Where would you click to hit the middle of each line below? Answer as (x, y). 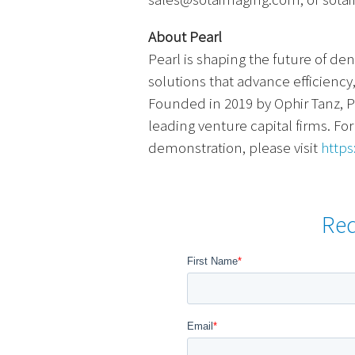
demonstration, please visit (235, 147)
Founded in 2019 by (210, 103)
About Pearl (185, 36)
